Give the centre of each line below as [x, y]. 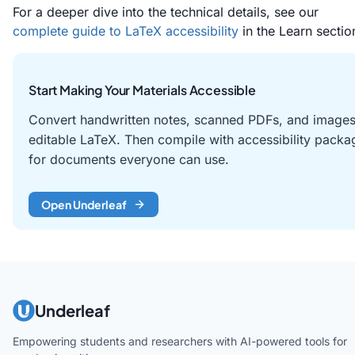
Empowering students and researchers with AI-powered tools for [180, 342]
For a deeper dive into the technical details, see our [166, 11]
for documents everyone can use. [129, 160]
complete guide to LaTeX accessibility [126, 31]
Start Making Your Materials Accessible [142, 90]
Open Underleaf [84, 205]
